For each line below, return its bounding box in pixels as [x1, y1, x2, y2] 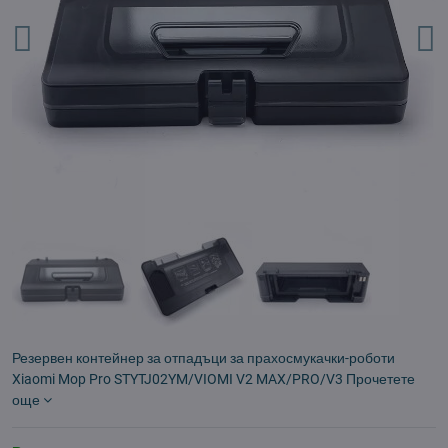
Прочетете [346, 371, 415, 387]
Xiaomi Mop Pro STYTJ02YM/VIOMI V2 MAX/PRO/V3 [12, 371, 346, 387]
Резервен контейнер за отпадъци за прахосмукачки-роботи [12, 350, 395, 366]
